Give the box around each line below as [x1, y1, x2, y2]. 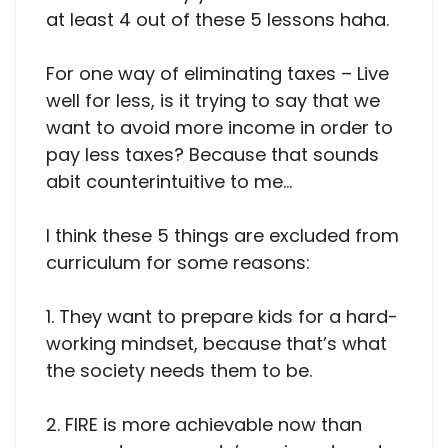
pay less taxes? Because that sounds [46, 141, 379, 167]
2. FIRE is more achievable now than [46, 411, 362, 437]
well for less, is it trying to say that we [46, 87, 380, 113]
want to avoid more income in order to [46, 114, 393, 140]
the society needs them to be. [46, 357, 312, 383]
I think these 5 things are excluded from [46, 222, 399, 248]
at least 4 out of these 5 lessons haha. [46, 6, 389, 32]
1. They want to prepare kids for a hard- [46, 303, 398, 329]
